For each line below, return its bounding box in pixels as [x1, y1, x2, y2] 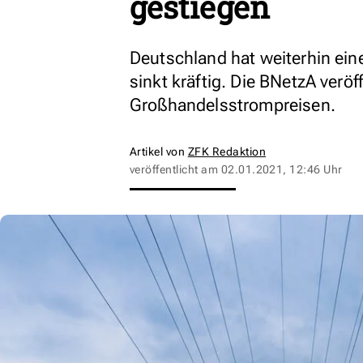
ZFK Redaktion [187, 145, 267, 158]
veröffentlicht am [130, 163, 221, 176]
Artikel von [130, 145, 188, 158]
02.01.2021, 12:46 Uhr [220, 163, 343, 176]
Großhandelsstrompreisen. [130, 95, 335, 115]
